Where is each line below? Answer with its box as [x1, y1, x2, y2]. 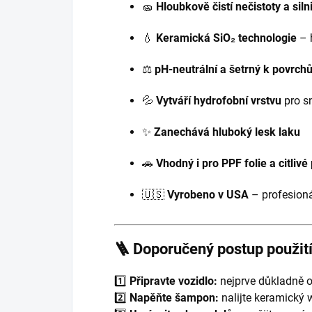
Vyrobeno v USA [167, 188, 249, 201]
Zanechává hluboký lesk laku [154, 125, 300, 139]
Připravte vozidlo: [130, 274, 217, 288]
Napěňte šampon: [130, 291, 219, 304]
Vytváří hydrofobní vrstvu [156, 94, 281, 107]
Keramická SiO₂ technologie [156, 31, 297, 45]
